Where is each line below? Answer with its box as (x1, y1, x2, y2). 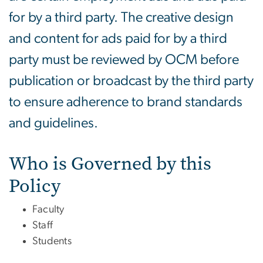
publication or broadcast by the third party (9, 74, 254, 89)
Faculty (32, 204, 65, 215)
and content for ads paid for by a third (9, 32, 227, 46)
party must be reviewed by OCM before (9, 53, 239, 68)
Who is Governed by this (9, 151, 211, 177)
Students (32, 236, 72, 247)
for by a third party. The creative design (9, 11, 234, 25)
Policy (9, 173, 65, 199)
